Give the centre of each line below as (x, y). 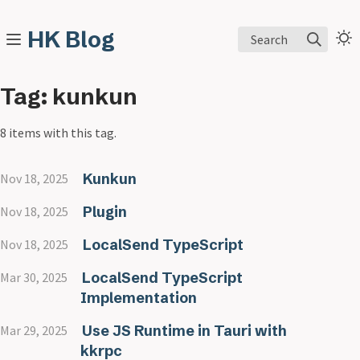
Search (269, 39)
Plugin (104, 212)
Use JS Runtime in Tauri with (184, 331)
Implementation (139, 298)
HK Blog (71, 39)
